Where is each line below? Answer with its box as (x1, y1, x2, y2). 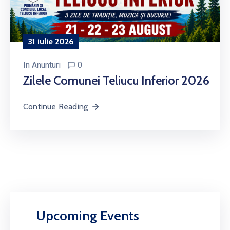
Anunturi (32, 60, 61, 70)
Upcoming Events (36, 207, 139, 224)
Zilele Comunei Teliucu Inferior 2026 (23, 72, 209, 88)
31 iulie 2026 (28, 36, 74, 46)
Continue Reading (23, 101, 88, 111)
